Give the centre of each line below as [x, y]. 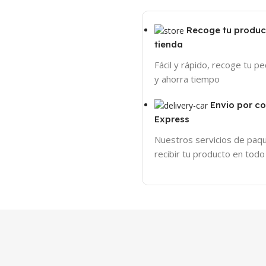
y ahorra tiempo [187, 79]
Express [172, 119]
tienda [168, 45]
